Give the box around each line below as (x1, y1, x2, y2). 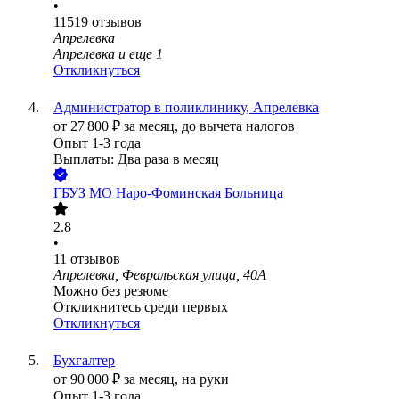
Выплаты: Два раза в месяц (53, 151, 219, 167)
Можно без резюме (53, 283, 168, 299)
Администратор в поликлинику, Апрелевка (53, 100, 319, 116)
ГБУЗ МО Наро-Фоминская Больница (53, 185, 283, 201)
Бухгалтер (53, 353, 115, 369)
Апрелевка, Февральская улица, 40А (53, 267, 266, 283)
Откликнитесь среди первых (53, 299, 228, 315)
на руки (182, 371, 229, 387)
